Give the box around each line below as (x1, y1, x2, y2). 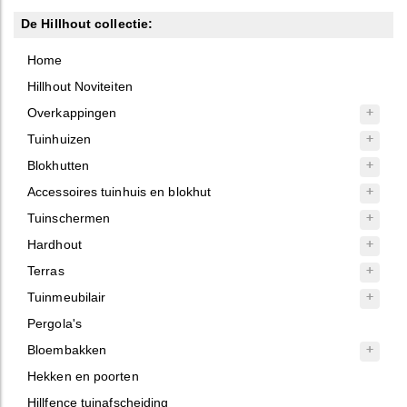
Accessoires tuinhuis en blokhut (27, 184, 212, 200)
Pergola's (27, 316, 82, 332)
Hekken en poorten (27, 369, 139, 384)
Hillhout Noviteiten (27, 79, 133, 94)
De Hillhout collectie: (21, 16, 154, 32)
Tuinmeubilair (27, 290, 106, 305)
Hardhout (27, 237, 82, 253)
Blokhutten (27, 158, 89, 174)
